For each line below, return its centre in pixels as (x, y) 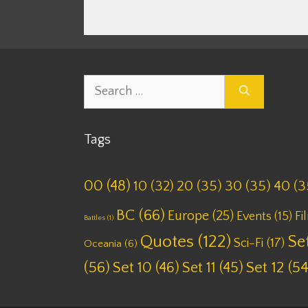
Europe (188, 216)
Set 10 (132, 267)
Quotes (167, 241)
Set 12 (265, 267)
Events (254, 216)
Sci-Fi (249, 243)
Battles (95, 218)
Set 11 (199, 267)
